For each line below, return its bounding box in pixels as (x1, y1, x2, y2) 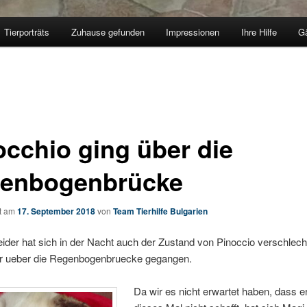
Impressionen (166, 25, 220, 38)
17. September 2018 (16, 204, 95, 217)
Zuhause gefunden (71, 25, 145, 38)
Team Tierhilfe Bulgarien (112, 204, 208, 217)
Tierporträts (4, 25, 50, 38)
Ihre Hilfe (241, 25, 277, 38)
